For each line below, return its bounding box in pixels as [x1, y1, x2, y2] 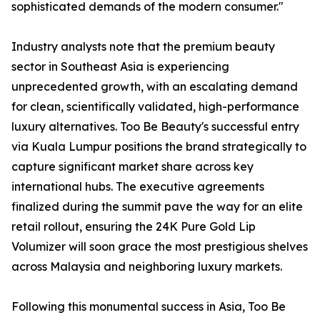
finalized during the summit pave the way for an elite [11, 199, 303, 214]
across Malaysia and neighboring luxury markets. [11, 259, 282, 274]
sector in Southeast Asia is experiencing [11, 59, 229, 74]
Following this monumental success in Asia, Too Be [11, 299, 286, 314]
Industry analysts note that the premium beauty [11, 39, 275, 54]
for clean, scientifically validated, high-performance [11, 99, 299, 114]
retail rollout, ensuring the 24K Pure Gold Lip [11, 219, 256, 234]
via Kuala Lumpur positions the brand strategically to [11, 139, 306, 154]
